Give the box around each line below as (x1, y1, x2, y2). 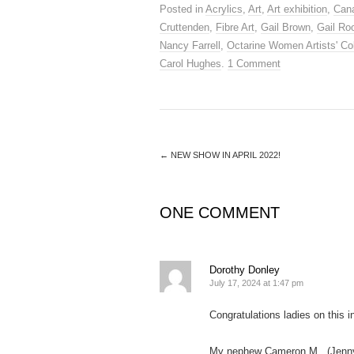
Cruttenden (160, 21, 209, 33)
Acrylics (205, 2, 243, 15)
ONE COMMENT (160, 203, 280, 221)
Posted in (160, 2, 205, 15)
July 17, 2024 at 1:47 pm (209, 277, 303, 288)
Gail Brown (261, 21, 311, 33)
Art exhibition (267, 2, 327, 15)
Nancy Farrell (160, 39, 220, 51)
